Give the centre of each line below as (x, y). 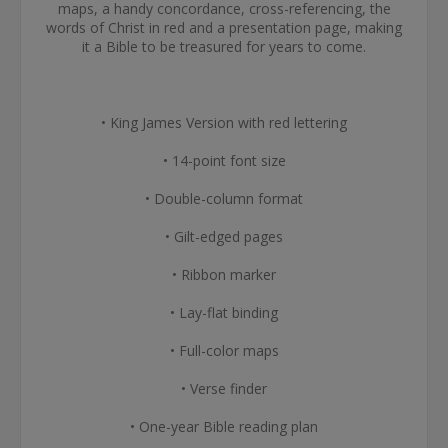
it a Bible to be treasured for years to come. (224, 46)
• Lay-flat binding (224, 312)
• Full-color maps (224, 350)
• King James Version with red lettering (224, 122)
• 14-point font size (224, 160)
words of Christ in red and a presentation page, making (224, 27)
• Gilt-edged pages (224, 236)
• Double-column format (224, 198)
